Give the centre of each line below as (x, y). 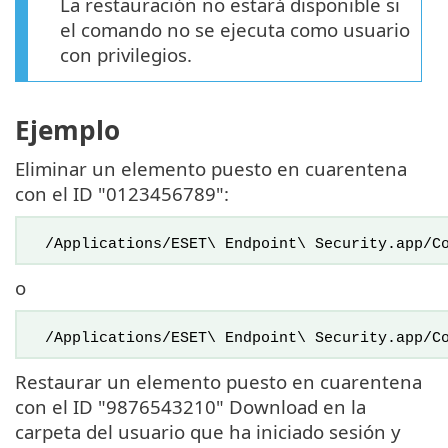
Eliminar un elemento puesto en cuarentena (211, 169)
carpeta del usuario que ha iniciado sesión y (208, 432)
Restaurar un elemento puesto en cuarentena (218, 382)
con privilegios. (126, 54)
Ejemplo (67, 130)
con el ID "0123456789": (122, 194)
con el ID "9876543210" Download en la (190, 407)
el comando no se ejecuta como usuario (235, 29)
